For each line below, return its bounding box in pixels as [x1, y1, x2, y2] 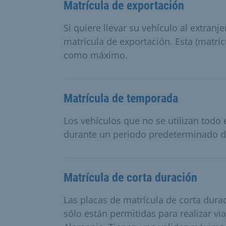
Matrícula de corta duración [64, 170, 197, 185]
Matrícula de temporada [64, 91, 178, 105]
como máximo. [64, 48, 128, 61]
